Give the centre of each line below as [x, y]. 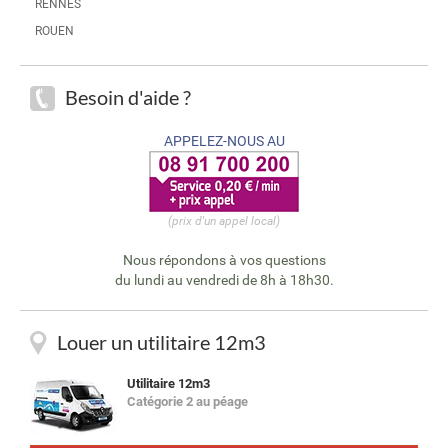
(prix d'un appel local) [224, 221]
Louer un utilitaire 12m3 [161, 342]
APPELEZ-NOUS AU [224, 141]
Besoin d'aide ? [128, 97]
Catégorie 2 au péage [187, 401]
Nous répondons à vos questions [224, 260]
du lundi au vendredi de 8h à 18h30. [224, 280]
